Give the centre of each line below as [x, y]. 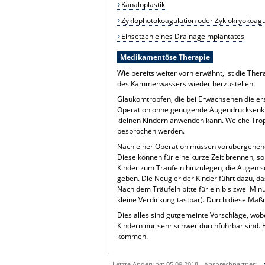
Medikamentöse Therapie [165, 57]
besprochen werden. [151, 131]
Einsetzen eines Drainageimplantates [182, 36]
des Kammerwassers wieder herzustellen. [186, 83]
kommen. [133, 236]
